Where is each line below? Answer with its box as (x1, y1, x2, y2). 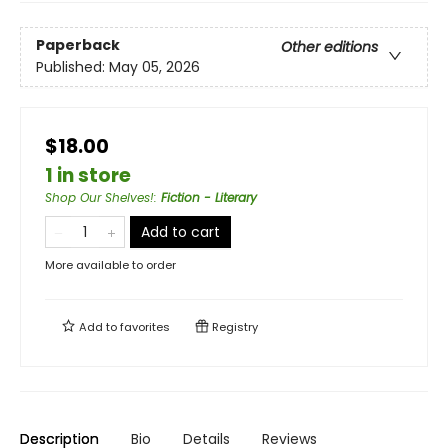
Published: (36, 57, 109, 78)
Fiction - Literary (161, 188, 257, 206)
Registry (209, 318, 258, 335)
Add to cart (141, 221, 220, 242)
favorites (120, 318, 170, 335)
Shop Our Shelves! (45, 188, 154, 206)
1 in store (45, 161, 131, 189)
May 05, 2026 (109, 57, 200, 78)
